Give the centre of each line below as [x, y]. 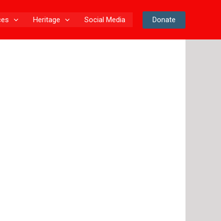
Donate [164, 19]
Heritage [47, 20]
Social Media [105, 20]
